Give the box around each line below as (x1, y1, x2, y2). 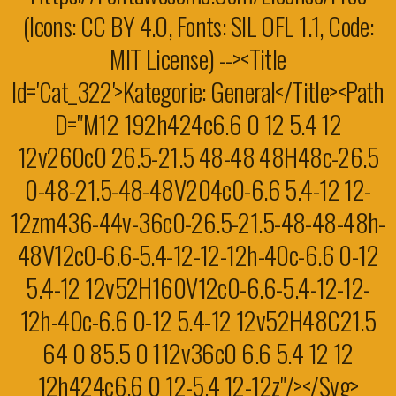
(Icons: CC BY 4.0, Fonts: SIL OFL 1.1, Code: (22, 7, 374, 44)
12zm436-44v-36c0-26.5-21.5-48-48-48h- (11, 203, 385, 240)
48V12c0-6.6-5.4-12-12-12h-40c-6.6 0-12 (17, 236, 379, 273)
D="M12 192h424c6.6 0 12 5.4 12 (54, 105, 342, 142)
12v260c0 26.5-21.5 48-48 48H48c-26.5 (17, 138, 379, 175)
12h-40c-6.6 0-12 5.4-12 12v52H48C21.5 (19, 301, 377, 339)
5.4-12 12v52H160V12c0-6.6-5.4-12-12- (26, 269, 370, 306)
